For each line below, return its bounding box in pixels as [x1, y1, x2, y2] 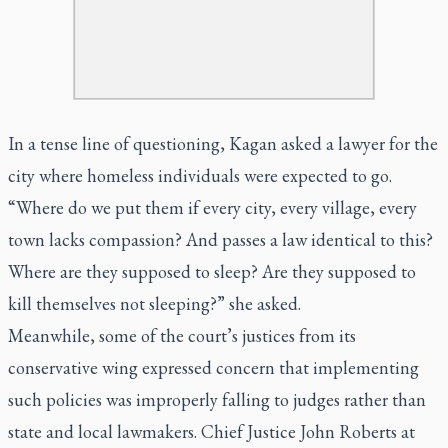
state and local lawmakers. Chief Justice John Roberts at [8, 419, 415, 443]
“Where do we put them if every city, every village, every [8, 195, 417, 219]
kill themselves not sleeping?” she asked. [8, 291, 301, 315]
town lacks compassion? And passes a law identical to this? [8, 227, 433, 251]
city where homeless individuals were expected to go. [8, 163, 392, 187]
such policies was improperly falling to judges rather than [8, 387, 426, 411]
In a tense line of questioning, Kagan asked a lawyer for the [8, 131, 438, 155]
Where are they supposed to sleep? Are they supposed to [8, 259, 416, 283]
